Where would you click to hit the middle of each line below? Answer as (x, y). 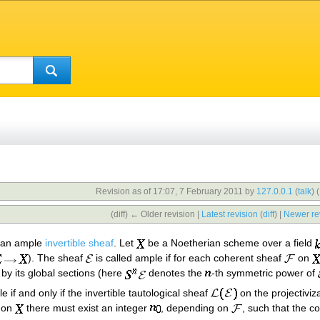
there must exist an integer (87, 308)
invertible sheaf (79, 242)
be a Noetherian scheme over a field (230, 242)
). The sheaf (57, 257)
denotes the (175, 272)
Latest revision (230, 214)
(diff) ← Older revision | (156, 214)
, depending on (196, 308)
